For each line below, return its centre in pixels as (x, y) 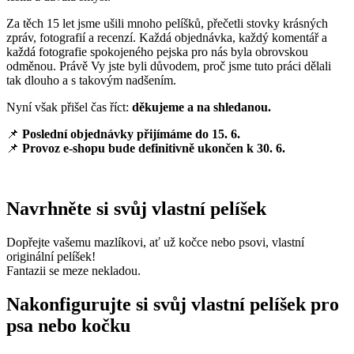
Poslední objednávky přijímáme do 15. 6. (131, 134)
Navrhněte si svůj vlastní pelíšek (136, 208)
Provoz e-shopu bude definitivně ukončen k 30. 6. (154, 148)
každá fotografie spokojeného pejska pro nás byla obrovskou (157, 52)
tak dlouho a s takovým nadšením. (91, 80)
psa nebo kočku (68, 325)
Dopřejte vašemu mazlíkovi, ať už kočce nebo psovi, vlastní (155, 242)
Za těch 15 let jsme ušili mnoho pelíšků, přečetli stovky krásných (167, 23)
